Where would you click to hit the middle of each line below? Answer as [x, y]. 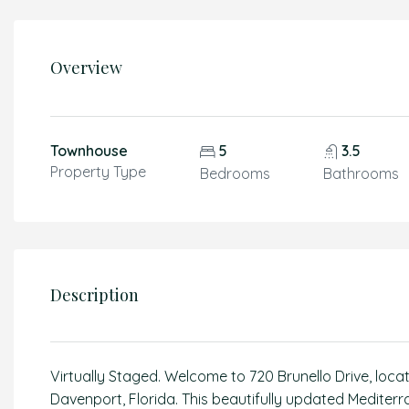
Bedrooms [235, 173]
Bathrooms [362, 173]
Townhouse [89, 151]
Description [94, 295]
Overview [86, 68]
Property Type [98, 172]
